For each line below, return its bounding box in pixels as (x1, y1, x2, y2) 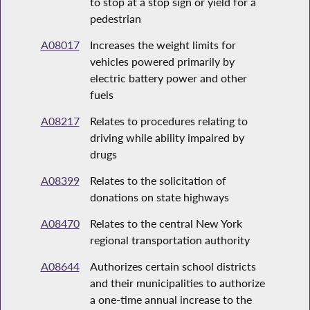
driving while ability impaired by (89, 131, 244, 145)
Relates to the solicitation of (89, 174, 226, 188)
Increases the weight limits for (89, 38, 236, 52)
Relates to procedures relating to (89, 114, 248, 128)
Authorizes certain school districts (89, 259, 256, 273)
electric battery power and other (89, 71, 247, 85)
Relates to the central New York (89, 217, 242, 230)
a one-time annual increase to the (89, 293, 252, 307)
